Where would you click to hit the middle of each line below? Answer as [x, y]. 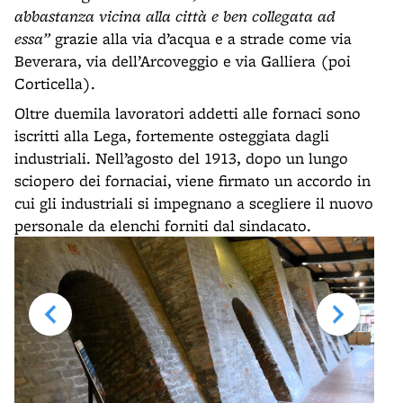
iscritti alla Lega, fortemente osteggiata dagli [172, 135]
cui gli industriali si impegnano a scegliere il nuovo [194, 203]
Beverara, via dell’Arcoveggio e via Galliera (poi [183, 61]
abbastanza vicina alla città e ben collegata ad [175, 16]
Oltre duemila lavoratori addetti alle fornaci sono [188, 113]
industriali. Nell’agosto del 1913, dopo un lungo [181, 158]
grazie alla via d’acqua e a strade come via [203, 38]
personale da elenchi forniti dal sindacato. [163, 225]
